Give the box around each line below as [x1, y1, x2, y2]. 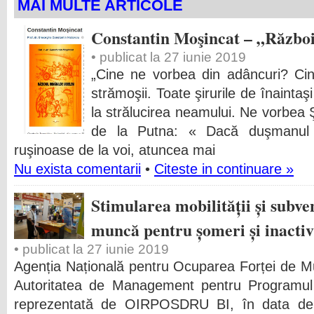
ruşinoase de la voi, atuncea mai [14, 142, 215, 158]
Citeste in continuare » [154, 161, 294, 177]
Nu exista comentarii [14, 161, 141, 177]
